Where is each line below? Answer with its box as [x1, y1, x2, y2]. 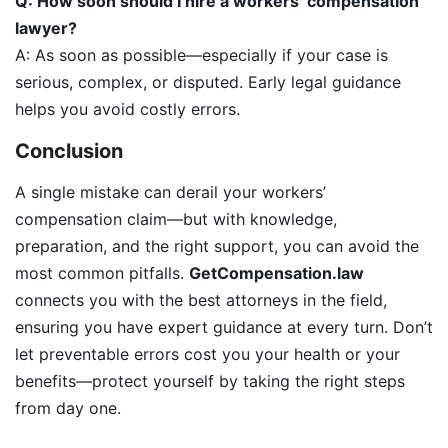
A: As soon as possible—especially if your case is [15, 44, 388, 65]
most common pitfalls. [15, 262, 189, 283]
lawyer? [15, 17, 77, 38]
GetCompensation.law [189, 262, 364, 283]
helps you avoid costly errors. [15, 98, 240, 119]
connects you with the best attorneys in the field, [15, 289, 387, 310]
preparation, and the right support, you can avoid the [15, 235, 419, 256]
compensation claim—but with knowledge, [15, 208, 337, 229]
